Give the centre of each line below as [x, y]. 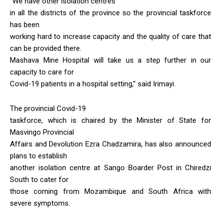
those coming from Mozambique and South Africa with [110, 191]
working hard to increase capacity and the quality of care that [110, 36]
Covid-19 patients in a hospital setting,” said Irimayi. [93, 84]
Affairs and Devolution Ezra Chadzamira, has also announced [110, 144]
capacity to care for [42, 72]
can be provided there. [46, 48]
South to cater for [39, 179]
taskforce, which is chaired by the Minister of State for [110, 120]
